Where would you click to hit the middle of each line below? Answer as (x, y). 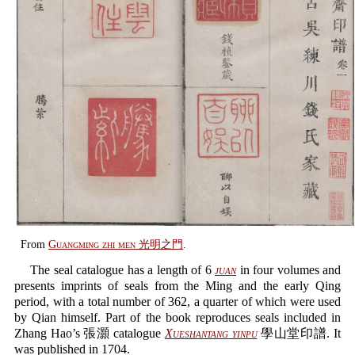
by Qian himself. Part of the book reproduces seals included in (177, 317)
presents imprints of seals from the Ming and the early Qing (177, 286)
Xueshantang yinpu (211, 333)
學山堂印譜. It (299, 333)
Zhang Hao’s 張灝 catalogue (90, 333)
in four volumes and (288, 270)
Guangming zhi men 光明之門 (116, 244)
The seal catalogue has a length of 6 (122, 270)
